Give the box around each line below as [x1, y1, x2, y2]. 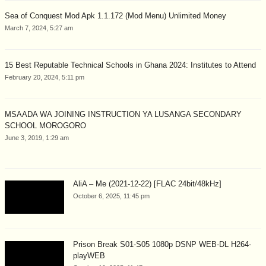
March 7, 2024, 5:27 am [5, 24, 73, 31]
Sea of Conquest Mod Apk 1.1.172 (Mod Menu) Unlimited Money [5, 11, 226, 20]
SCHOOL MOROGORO [5, 121, 86, 130]
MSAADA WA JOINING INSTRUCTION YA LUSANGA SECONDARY [5, 109, 242, 119]
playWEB [73, 251, 105, 260]
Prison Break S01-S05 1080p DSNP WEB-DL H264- [73, 239, 251, 249]
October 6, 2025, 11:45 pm [73, 192, 150, 199]
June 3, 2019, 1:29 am [5, 134, 69, 141]
